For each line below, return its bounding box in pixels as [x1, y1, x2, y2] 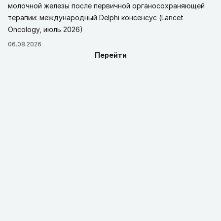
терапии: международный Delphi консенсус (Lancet [8, 13, 184, 22]
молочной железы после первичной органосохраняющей [8, 1, 205, 10]
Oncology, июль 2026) [8, 25, 83, 34]
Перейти [94, 51, 127, 59]
